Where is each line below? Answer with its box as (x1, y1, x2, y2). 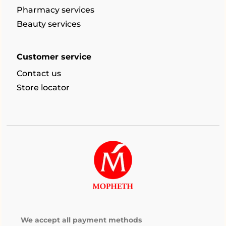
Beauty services (17, 19, 81, 29)
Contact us (17, 69, 61, 78)
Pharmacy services (17, 5, 94, 15)
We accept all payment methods (21, 215, 142, 224)
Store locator (17, 83, 70, 92)
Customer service (17, 52, 91, 62)
